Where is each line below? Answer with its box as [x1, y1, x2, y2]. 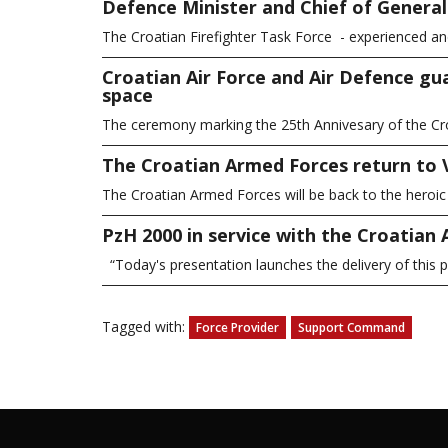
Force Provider [196, 319, 279, 336]
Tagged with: [102, 317, 189, 336]
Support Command [298, 319, 405, 336]
